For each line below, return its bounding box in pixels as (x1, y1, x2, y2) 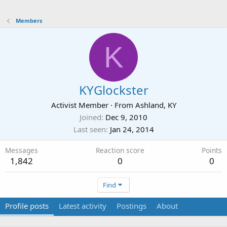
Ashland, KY (135, 100, 176, 110)
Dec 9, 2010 (105, 112, 147, 122)
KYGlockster (79, 82, 148, 98)
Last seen (73, 124, 106, 134)
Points (202, 145, 222, 155)
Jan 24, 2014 (109, 124, 154, 134)
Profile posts (5, 201, 49, 211)
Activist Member (51, 100, 108, 110)
